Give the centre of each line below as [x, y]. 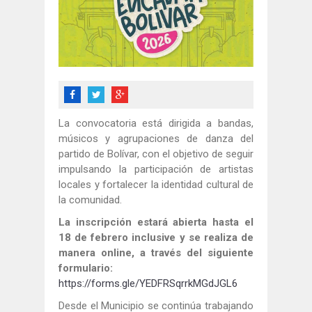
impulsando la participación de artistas [156, 169]
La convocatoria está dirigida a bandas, [156, 123]
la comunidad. [90, 200]
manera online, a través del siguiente [156, 252]
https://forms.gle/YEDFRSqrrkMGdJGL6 [148, 283]
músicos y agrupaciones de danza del [156, 138]
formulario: [86, 268]
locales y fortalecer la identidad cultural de [156, 184]
